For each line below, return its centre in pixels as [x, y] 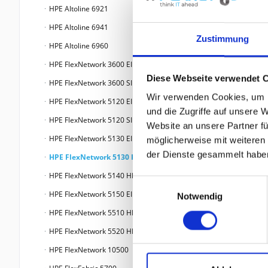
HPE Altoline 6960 [78, 46]
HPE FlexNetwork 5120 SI [90, 120]
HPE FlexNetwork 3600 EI [90, 65]
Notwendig [200, 196]
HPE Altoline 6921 [78, 9]
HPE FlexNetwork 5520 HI [90, 232]
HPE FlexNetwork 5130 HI [93, 157]
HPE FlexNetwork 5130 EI [90, 139]
